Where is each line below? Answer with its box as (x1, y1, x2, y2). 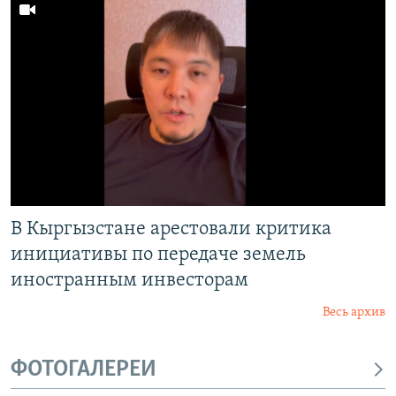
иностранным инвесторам (11, 270, 248, 291)
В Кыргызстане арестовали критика (11, 218, 331, 240)
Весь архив (323, 305, 385, 319)
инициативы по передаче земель (11, 244, 306, 265)
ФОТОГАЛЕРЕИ (11, 357, 156, 382)
